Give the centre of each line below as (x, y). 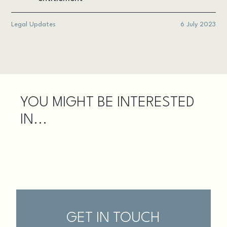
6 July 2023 (198, 25)
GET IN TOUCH (113, 219)
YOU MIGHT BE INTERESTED (108, 103)
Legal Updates (34, 25)
